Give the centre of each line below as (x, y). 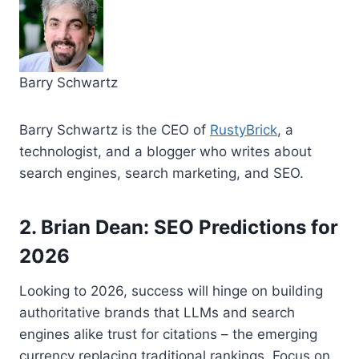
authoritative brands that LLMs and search (157, 312)
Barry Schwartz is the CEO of (115, 129)
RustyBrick (244, 129)
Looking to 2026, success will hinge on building (171, 290)
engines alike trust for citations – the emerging (168, 334)
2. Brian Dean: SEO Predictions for (179, 227)
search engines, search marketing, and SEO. (161, 173)
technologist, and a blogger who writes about (165, 151)
